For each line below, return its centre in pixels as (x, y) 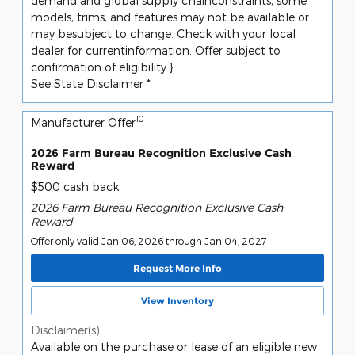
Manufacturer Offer (83, 122)
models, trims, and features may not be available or (170, 17)
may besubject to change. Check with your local (163, 33)
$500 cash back (75, 187)
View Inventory (177, 300)
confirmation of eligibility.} (102, 67)
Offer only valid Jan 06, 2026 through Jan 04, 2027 (149, 241)
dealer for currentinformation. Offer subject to (156, 50)
